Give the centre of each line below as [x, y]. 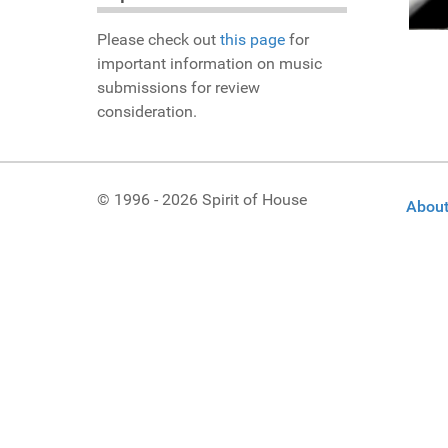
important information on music [209, 64]
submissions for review [178, 88]
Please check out [158, 40]
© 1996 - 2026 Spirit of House [202, 200]
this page [252, 40]
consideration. [147, 112]
